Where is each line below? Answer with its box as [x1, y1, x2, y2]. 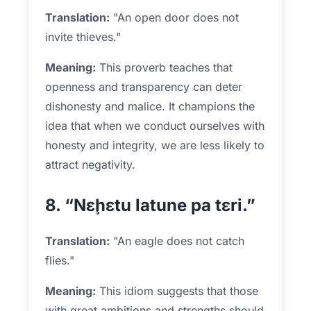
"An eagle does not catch [110, 234, 244, 248]
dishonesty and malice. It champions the [45, 99, 255, 113]
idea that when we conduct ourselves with [45, 119, 264, 133]
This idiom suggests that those [96, 284, 258, 298]
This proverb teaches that [96, 60, 233, 74]
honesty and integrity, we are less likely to [45, 138, 264, 152]
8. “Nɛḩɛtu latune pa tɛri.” [45, 195, 255, 215]
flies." [45, 253, 74, 267]
